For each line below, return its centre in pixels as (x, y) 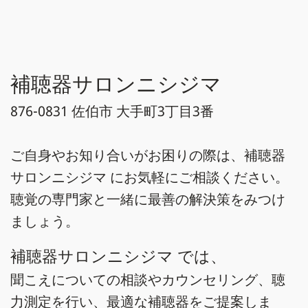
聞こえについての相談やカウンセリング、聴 (148, 279)
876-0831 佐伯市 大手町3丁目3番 (112, 111)
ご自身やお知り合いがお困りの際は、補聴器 (148, 155)
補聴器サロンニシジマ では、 (118, 256)
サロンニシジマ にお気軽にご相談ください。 (150, 177)
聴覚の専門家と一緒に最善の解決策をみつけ (148, 199)
